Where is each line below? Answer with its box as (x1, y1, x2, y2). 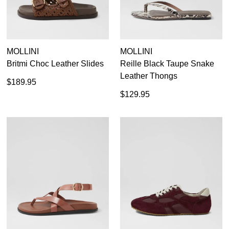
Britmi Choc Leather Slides (7, 59, 104, 68)
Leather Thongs (120, 72, 177, 81)
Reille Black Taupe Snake (120, 59, 214, 68)
